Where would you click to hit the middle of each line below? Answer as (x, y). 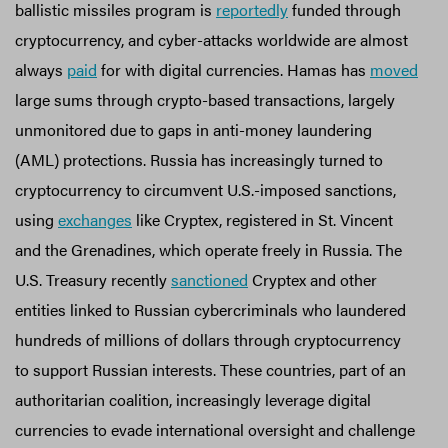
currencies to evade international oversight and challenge (215, 430)
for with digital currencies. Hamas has (233, 70)
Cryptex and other (312, 280)
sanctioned (209, 280)
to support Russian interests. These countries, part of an (210, 370)
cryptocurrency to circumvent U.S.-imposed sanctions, (205, 190)
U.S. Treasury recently (93, 280)
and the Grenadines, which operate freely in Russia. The (208, 250)
